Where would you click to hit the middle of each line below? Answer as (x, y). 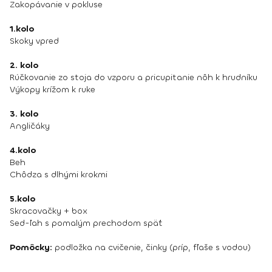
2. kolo (24, 65)
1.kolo (22, 29)
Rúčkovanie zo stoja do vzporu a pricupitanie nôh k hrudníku (134, 77)
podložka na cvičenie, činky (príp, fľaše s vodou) (151, 247)
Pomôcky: (31, 247)
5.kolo (22, 199)
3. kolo (24, 114)
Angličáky (30, 126)
